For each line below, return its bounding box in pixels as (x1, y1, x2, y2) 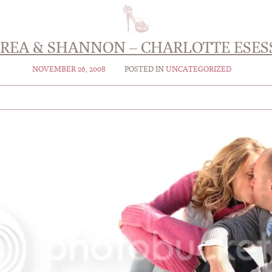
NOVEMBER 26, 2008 (32, 64, 107, 73)
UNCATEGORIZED (166, 64, 232, 73)
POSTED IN (124, 64, 166, 73)
